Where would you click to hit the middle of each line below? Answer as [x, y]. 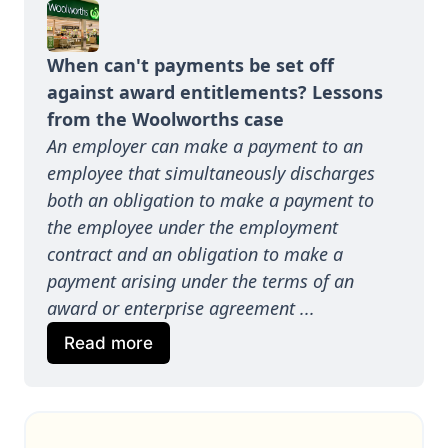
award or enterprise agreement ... [180, 307]
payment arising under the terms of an [200, 280]
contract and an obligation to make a [194, 253]
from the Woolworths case [165, 118]
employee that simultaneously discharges [210, 172]
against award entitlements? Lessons [214, 91]
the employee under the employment [192, 226]
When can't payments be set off [190, 64]
